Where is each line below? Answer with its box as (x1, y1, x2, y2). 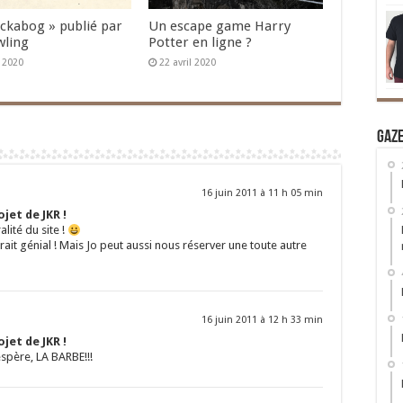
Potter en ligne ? (148, 34, 252, 51)
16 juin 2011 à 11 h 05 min (201, 187, 323, 200)
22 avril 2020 (158, 57, 216, 69)
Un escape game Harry (148, 18, 291, 35)
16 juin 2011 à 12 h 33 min (201, 314, 323, 327)
